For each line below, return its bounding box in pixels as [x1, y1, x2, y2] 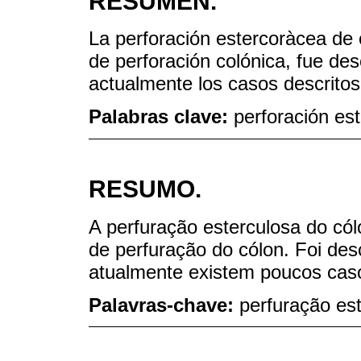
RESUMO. [89, 175, 201, 202]
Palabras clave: [89, 106, 234, 128]
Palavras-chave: [89, 293, 239, 316]
